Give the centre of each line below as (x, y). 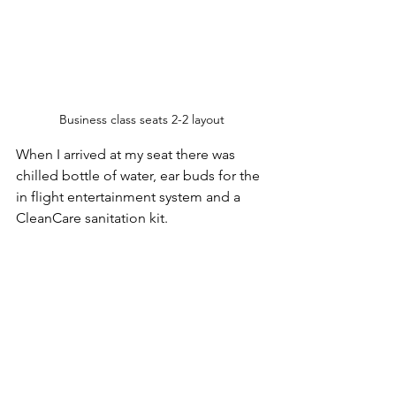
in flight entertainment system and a (130, 196)
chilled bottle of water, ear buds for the (140, 175)
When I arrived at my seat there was (127, 154)
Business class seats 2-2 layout (141, 119)
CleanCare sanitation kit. (94, 217)
